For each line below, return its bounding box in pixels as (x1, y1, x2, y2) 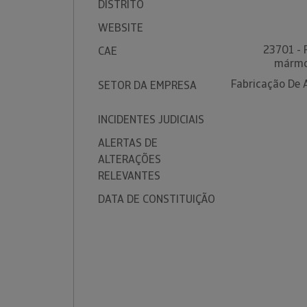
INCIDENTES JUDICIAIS (98, 112, 204, 127)
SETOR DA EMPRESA (98, 78, 197, 93)
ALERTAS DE (98, 136, 158, 150)
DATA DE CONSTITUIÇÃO (98, 192, 215, 206)
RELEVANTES (98, 169, 160, 183)
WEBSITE (98, 21, 143, 35)
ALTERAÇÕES (98, 152, 161, 167)
